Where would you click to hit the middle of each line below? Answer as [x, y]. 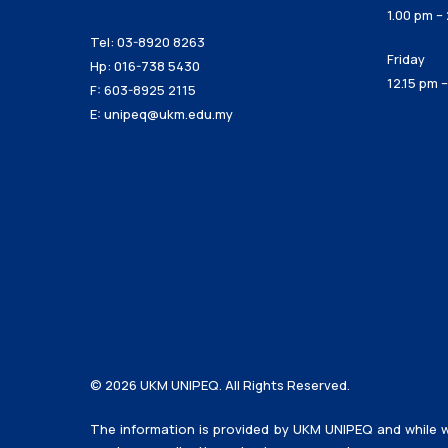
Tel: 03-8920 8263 [147, 41]
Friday [405, 59]
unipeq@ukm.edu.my [168, 113]
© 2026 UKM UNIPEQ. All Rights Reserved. [220, 385]
